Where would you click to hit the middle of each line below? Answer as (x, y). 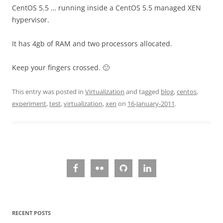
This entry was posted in (49, 92)
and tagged (143, 92)
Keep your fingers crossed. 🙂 (61, 67)
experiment (29, 104)
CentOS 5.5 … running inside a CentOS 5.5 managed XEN (107, 8)
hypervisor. (31, 20)
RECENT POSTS (31, 213)
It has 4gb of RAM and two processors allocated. (92, 44)
